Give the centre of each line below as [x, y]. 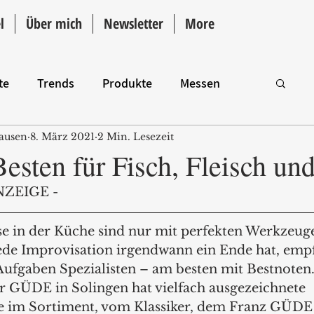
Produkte [127, 83]
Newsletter [134, 23]
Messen [200, 83]
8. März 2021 [62, 136]
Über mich [54, 23]
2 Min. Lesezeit [136, 136]
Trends [56, 83]
